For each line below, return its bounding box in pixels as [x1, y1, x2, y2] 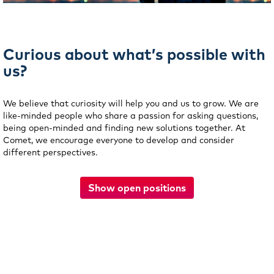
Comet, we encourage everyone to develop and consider [3, 135, 234, 146]
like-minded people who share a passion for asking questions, [3, 110, 258, 121]
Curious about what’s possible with [3, 45, 265, 64]
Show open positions [88, 182, 186, 194]
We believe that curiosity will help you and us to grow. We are [3, 98, 259, 109]
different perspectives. [3, 147, 98, 158]
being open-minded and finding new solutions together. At [3, 122, 245, 133]
